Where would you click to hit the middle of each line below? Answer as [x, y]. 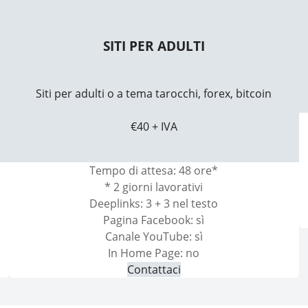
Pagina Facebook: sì [154, 220]
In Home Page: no [154, 253]
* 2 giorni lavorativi [154, 187]
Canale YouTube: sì [154, 236]
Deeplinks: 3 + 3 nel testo [154, 203]
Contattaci [154, 269]
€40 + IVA [154, 126]
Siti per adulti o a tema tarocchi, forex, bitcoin [154, 93]
